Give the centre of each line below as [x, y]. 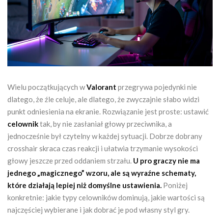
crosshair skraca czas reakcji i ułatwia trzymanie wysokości [103, 148]
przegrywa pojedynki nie [157, 87]
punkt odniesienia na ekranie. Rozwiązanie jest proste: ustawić [108, 111]
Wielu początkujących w [47, 87]
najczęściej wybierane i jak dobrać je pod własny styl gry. [98, 209]
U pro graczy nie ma [166, 160]
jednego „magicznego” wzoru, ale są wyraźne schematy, [102, 173]
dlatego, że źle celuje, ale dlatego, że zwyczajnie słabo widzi [103, 99]
